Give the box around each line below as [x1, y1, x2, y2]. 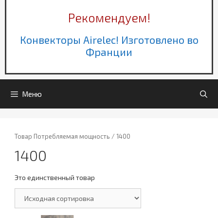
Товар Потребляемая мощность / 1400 [15, 132, 130, 141]
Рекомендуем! [68, 10, 150, 25]
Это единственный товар [15, 173, 95, 182]
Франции [86, 46, 132, 58]
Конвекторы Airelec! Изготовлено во [19, 34, 199, 46]
